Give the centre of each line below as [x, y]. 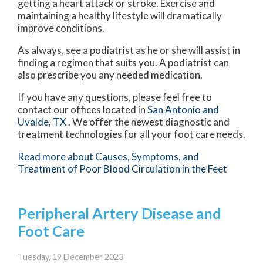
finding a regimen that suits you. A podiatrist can [123, 63]
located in [124, 110]
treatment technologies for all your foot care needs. [131, 134]
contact [36, 110]
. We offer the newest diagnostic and [149, 122]
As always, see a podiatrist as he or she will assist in [129, 50]
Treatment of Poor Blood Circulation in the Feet [122, 169]
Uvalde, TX [42, 122]
